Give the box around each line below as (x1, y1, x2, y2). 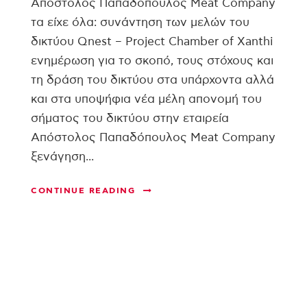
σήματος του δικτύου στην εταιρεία (31, 112, 229, 125)
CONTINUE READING (31, 186, 135, 195)
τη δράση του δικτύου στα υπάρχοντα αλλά (31, 74, 274, 86)
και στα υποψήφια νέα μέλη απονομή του (31, 93, 262, 106)
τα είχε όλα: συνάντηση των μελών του (31, 16, 249, 29)
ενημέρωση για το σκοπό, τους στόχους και (31, 55, 273, 67)
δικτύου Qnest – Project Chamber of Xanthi (31, 36, 273, 48)
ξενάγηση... (31, 151, 94, 163)
